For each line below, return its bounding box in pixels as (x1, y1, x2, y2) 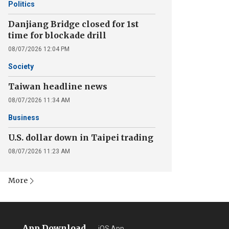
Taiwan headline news (8, 81, 107, 91)
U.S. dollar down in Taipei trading (8, 132, 153, 143)
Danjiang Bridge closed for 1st (8, 19, 139, 29)
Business (8, 113, 39, 122)
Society (8, 62, 34, 71)
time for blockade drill (8, 30, 106, 40)
